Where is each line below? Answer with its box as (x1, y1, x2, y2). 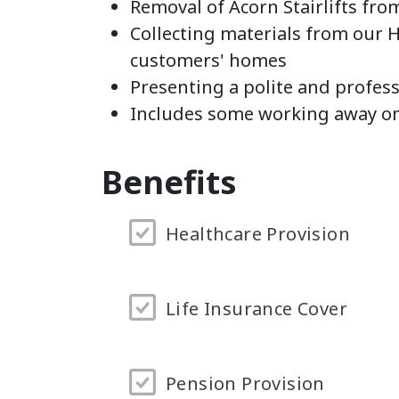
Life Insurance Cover (166, 297, 347, 321)
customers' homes (130, 48, 287, 72)
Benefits (102, 160, 237, 204)
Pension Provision (166, 371, 325, 395)
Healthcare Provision (166, 222, 350, 246)
